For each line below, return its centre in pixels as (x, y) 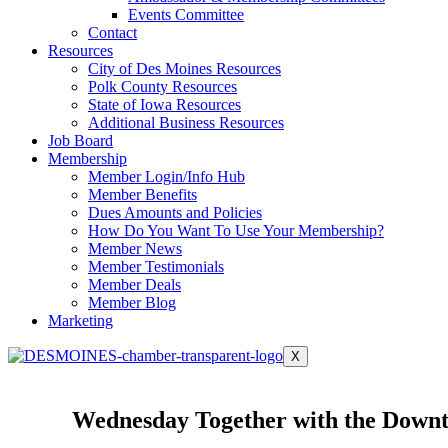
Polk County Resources (162, 86)
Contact (112, 32)
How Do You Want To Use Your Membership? (236, 230)
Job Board (80, 140)
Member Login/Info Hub (166, 176)
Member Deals (134, 284)
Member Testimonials (156, 266)
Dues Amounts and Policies (175, 212)
